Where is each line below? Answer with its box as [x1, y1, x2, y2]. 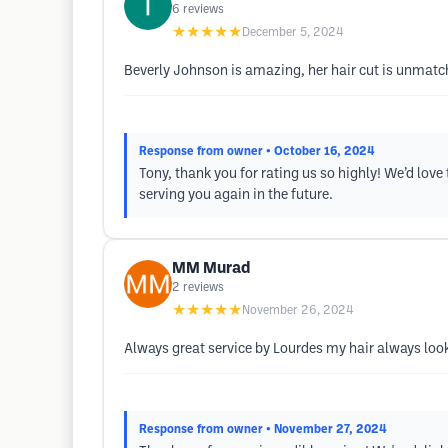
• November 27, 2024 [266, 424, 387, 435]
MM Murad [172, 261, 250, 276]
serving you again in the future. [139, 189, 333, 202]
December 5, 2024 [242, 27, 344, 38]
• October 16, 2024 [266, 146, 375, 157]
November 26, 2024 [242, 305, 354, 316]
